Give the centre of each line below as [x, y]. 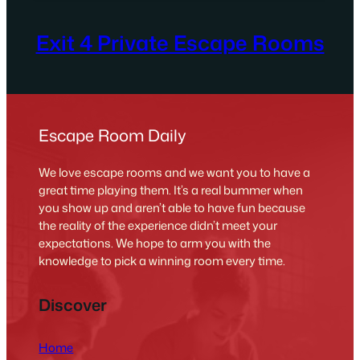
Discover [73, 304]
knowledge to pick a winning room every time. [162, 260]
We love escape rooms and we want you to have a [175, 172]
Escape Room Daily [113, 135]
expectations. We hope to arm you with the [155, 243]
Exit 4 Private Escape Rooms [180, 42]
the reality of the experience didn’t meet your [158, 225]
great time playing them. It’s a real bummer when [171, 190]
